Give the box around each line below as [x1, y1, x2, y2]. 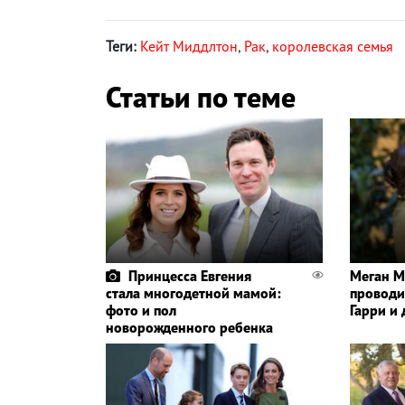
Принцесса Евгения [128, 266, 251, 285]
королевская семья [272, 36, 393, 55]
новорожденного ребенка [106, 317, 273, 336]
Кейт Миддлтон [140, 36, 238, 55]
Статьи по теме [106, 77, 296, 116]
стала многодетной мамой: [106, 283, 281, 302]
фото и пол [106, 300, 176, 319]
